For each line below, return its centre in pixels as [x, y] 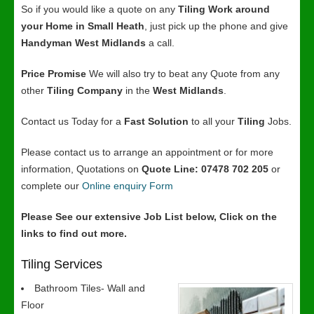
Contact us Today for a [73, 121]
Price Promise [54, 74]
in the [138, 90]
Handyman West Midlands [85, 43]
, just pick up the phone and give [216, 26]
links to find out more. [74, 233]
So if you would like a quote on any [100, 9]
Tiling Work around [224, 9]
